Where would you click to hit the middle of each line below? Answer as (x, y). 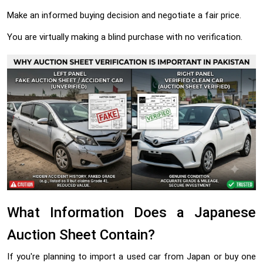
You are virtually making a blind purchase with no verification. (125, 37)
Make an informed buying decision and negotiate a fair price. (124, 15)
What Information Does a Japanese (131, 213)
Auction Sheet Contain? (81, 235)
